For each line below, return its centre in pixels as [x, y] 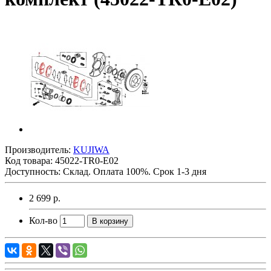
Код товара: [30, 160]
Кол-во [43, 220]
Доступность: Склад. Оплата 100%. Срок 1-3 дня [106, 171]
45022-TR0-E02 [87, 160]
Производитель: [39, 149]
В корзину [110, 221]
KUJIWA [91, 149]
